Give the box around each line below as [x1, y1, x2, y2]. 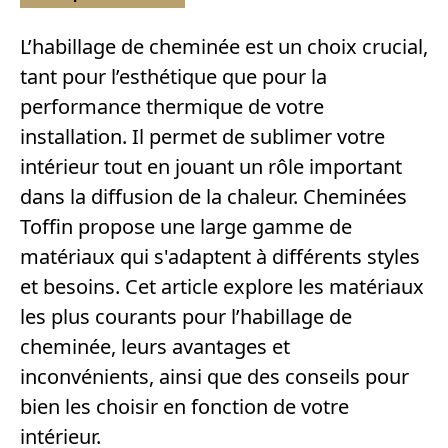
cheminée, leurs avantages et [20, 333, 290, 361]
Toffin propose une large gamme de [20, 213, 352, 241]
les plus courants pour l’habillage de [20, 303, 352, 331]
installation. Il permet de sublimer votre [20, 123, 385, 151]
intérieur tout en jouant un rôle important [20, 153, 402, 181]
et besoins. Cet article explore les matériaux [20, 273, 424, 301]
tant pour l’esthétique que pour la [20, 63, 327, 91]
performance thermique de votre [20, 93, 324, 121]
